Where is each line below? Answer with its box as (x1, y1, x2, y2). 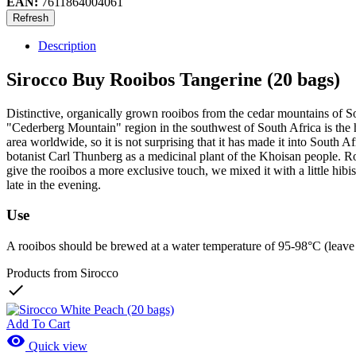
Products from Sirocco (6, 266, 118, 281)
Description (38, 38, 96, 52)
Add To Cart (6, 317, 70, 331)
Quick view (25, 339, 87, 354)
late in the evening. (6, 177, 101, 192)
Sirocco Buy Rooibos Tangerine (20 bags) (6, 68, 340, 90)
